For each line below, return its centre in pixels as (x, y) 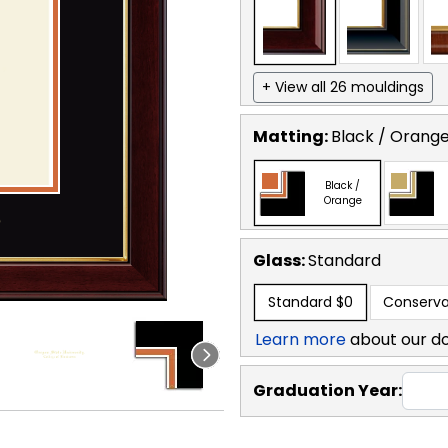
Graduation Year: (327, 390)
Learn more (300, 339)
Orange (342, 200)
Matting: (292, 136)
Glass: (280, 260)
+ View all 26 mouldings (343, 86)
